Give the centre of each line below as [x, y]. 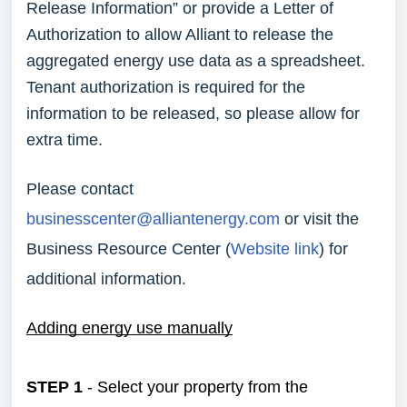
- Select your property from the [195, 387]
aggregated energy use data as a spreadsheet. [196, 61]
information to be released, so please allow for [193, 114]
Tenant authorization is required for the [166, 87]
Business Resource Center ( [129, 249]
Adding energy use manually [129, 328]
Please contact [80, 189]
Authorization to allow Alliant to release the [180, 35]
